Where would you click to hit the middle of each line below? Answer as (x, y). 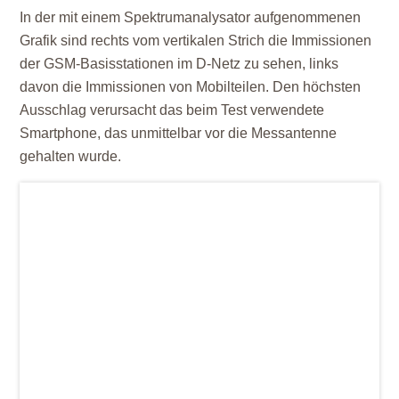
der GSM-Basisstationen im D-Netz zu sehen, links (179, 63)
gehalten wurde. (71, 156)
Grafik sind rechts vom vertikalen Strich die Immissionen (196, 40)
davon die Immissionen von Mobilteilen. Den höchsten (191, 86)
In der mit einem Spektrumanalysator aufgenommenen (191, 17)
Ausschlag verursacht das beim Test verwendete (172, 110)
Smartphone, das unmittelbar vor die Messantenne (179, 133)
